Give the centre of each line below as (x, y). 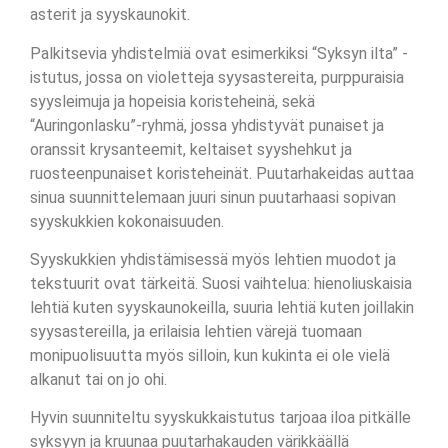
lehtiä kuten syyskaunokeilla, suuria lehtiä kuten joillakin (222, 307)
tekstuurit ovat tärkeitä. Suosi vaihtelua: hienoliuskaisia (221, 283)
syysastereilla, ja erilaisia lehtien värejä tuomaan (196, 331)
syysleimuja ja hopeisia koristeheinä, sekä (172, 101)
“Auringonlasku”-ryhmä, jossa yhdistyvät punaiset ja (207, 125)
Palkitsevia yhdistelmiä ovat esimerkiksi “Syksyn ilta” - (219, 53)
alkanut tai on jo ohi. (98, 379)
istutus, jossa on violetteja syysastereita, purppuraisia (217, 77)
